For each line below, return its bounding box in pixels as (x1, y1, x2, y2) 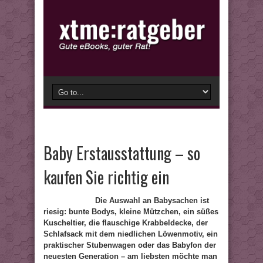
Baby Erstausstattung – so (43, 141, 200, 165)
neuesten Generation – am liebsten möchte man (43, 252, 217, 261)
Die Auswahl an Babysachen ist (95, 196, 209, 205)
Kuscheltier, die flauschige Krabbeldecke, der (43, 218, 208, 227)
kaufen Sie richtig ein (43, 165, 169, 189)
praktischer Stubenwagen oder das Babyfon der (43, 241, 216, 249)
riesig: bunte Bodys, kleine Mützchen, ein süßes (43, 207, 218, 216)
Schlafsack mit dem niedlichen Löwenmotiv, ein (43, 230, 218, 238)
